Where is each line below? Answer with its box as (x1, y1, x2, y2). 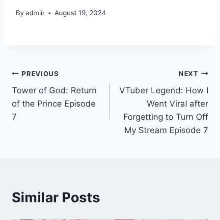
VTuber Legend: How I (119, 85, 208, 96)
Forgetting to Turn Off (123, 112, 208, 122)
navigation (11, 88, 82, 106)
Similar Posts (12, 189, 100, 206)
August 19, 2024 (55, 9, 107, 17)
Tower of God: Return (12, 85, 97, 96)
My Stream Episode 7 (124, 125, 208, 136)
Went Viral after (147, 99, 208, 109)
